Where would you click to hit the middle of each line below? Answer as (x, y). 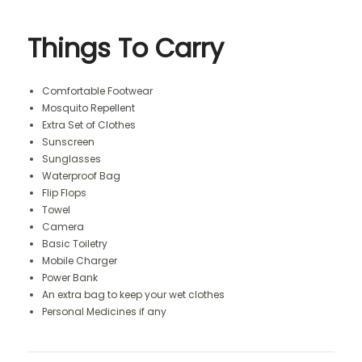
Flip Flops (64, 193)
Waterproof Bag (81, 176)
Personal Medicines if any (104, 311)
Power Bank (70, 278)
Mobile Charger (80, 261)
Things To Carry (126, 48)
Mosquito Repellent (88, 108)
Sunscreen (68, 142)
